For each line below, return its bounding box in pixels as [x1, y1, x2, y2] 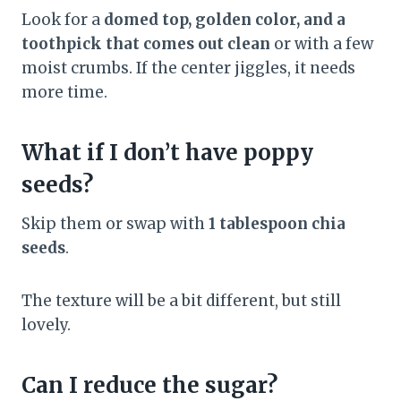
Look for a [21, 10, 104, 30]
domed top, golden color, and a [104, 10, 346, 30]
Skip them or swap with [21, 214, 209, 235]
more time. [21, 82, 107, 103]
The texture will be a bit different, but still [21, 291, 341, 311]
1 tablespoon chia [209, 214, 346, 235]
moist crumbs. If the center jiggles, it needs [21, 58, 355, 79]
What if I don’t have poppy [21, 139, 313, 167]
